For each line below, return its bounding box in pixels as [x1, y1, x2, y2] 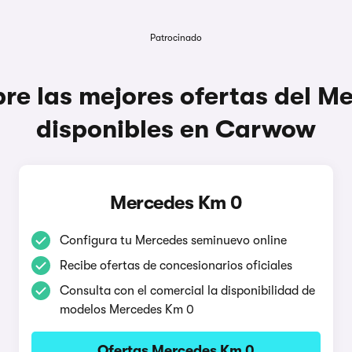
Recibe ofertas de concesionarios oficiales [59, 258, 292, 273]
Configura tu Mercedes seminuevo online [59, 233, 287, 247]
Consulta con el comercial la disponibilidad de [59, 283, 315, 298]
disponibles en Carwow [36, 114, 316, 144]
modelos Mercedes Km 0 [59, 302, 194, 317]
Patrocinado [150, 31, 202, 43]
